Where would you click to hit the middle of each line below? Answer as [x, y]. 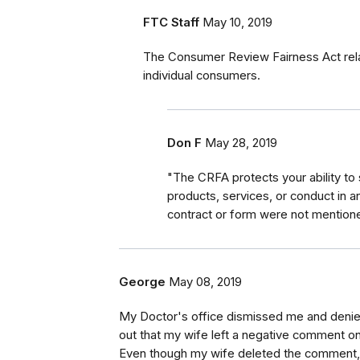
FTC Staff [171, 23]
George [142, 282]
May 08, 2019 [205, 282]
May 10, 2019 [237, 23]
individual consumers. [203, 76]
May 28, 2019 [241, 143]
